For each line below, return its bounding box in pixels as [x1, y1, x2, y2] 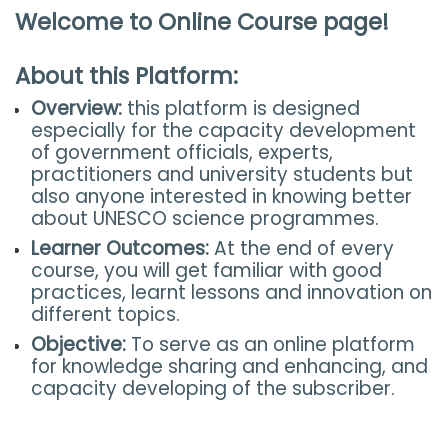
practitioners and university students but [31, 161, 413, 188]
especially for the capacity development [31, 117, 416, 144]
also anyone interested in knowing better [31, 183, 412, 210]
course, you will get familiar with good [31, 257, 382, 284]
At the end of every [209, 235, 394, 262]
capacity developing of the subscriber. [31, 375, 395, 402]
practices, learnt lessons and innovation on [31, 279, 432, 306]
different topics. [31, 301, 180, 328]
